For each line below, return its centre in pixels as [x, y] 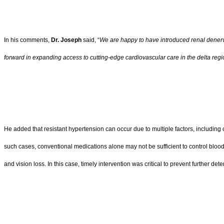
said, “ [91, 40]
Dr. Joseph [67, 40]
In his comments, [27, 40]
